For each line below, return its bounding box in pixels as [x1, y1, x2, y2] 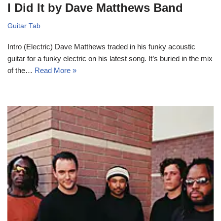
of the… [7, 66, 35, 74]
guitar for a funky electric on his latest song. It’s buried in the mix [7, 54, 213, 63]
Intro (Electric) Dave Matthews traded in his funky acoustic [7, 42, 195, 51]
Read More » [35, 66, 76, 74]
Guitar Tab [7, 22, 40, 30]
